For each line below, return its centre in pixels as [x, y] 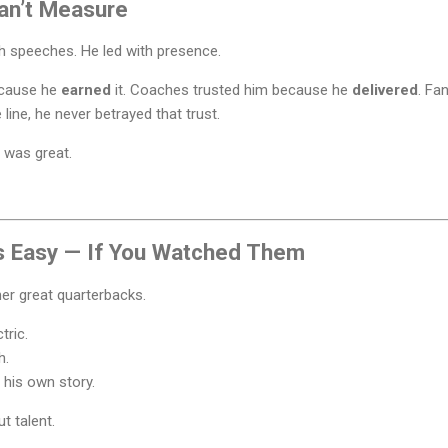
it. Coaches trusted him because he [231, 90]
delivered [385, 90]
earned [86, 90]
